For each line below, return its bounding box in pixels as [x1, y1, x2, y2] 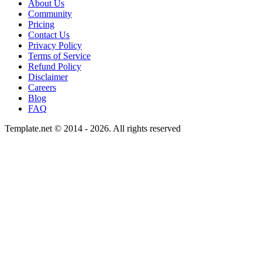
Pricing [28, 19, 54, 30]
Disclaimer [28, 72, 68, 82]
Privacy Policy [28, 40, 82, 51]
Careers [28, 82, 56, 93]
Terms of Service [28, 51, 91, 61]
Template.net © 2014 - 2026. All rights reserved [5, 123, 181, 134]
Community [28, 9, 72, 19]
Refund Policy [28, 61, 81, 72]
